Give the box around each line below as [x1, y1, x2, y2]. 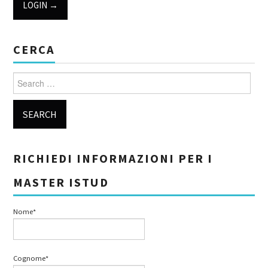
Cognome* [13, 254, 49, 263]
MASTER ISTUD [13, 175, 109, 191]
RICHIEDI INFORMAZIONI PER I [13, 151, 214, 167]
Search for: [13, 73, 53, 84]
